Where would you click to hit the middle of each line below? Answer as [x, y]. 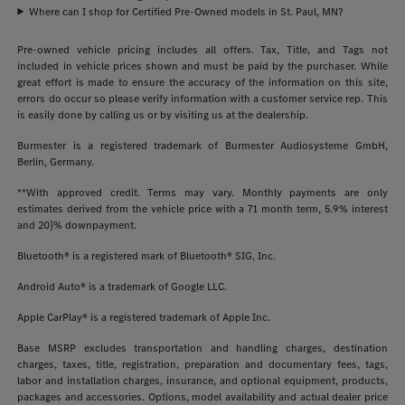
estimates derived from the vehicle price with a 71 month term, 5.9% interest [202, 208]
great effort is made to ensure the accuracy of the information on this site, [202, 82]
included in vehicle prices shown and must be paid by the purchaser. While [202, 66]
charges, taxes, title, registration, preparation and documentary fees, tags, [202, 364]
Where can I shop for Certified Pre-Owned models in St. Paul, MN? [186, 11]
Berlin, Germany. [56, 161]
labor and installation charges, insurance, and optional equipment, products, [202, 380]
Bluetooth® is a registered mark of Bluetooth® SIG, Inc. [147, 255]
